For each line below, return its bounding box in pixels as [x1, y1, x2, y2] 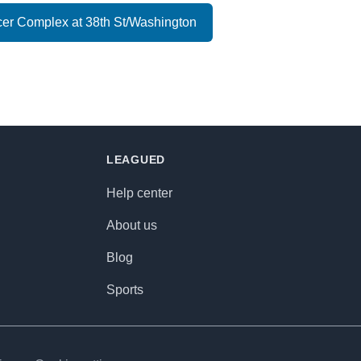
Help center [106, 186, 172, 200]
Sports [106, 283, 143, 297]
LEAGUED [106, 153, 165, 166]
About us [106, 218, 157, 232]
